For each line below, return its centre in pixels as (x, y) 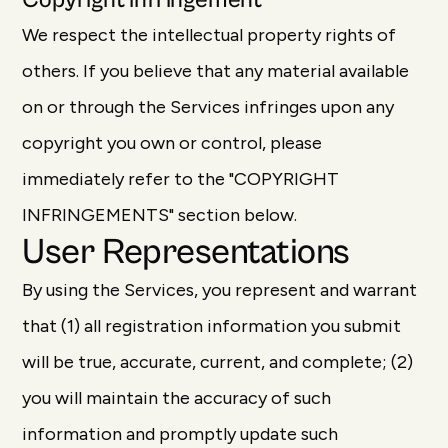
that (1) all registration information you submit (212, 326)
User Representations (186, 252)
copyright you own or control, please (172, 143)
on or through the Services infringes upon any (208, 107)
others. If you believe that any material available (216, 71)
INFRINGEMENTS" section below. (160, 215)
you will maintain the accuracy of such (177, 398)
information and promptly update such (180, 434)
